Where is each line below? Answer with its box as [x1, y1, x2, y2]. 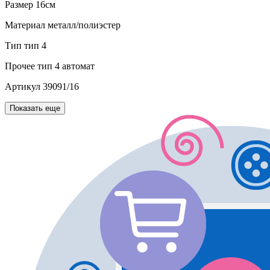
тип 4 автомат [35, 61, 95, 72]
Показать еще [10, 104, 60, 113]
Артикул [5, 81, 40, 92]
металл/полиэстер [45, 20, 121, 31]
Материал [5, 20, 45, 31]
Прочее [5, 61, 35, 72]
